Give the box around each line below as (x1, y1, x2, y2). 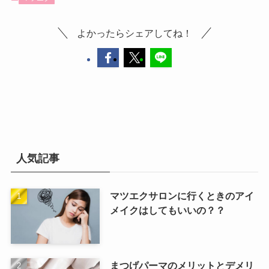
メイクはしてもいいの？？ (109, 204, 225, 216)
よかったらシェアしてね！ (77, 27, 192, 38)
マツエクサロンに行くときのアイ (109, 190, 254, 201)
